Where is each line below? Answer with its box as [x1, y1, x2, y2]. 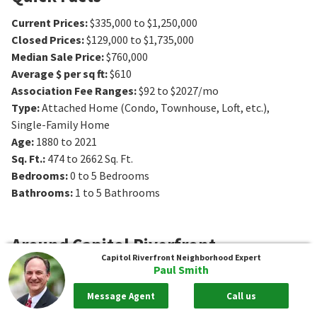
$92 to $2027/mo [139, 83, 219, 98]
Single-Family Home [11, 117, 110, 132]
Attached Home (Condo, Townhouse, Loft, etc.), [42, 100, 270, 115]
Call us [226, 289, 257, 302]
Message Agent [86, 289, 155, 302]
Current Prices [11, 15, 85, 30]
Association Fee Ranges [11, 83, 134, 98]
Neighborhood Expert [176, 252, 261, 263]
